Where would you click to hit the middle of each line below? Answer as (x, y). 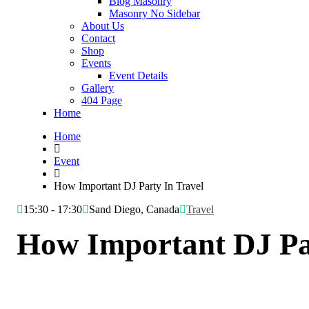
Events (96, 63)
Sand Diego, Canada (134, 209)
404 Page (102, 100)
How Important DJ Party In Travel (129, 186)
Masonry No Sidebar (154, 13)
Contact (98, 38)
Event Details (138, 76)
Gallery (98, 88)
